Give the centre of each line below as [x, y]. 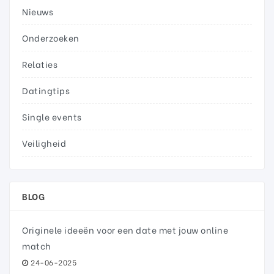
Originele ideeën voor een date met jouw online [125, 230]
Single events [52, 117]
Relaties [40, 64]
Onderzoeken [51, 38]
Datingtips [46, 90]
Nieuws [38, 11]
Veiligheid [44, 143]
